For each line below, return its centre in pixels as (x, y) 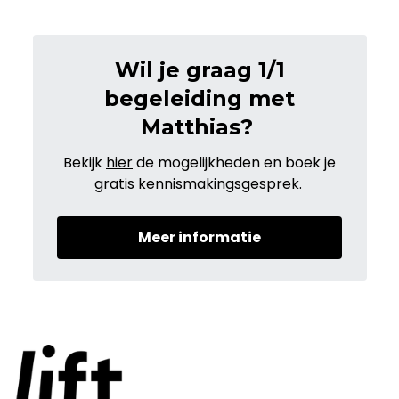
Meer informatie (199, 237)
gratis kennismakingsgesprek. (199, 184)
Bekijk (85, 163)
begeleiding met (199, 98)
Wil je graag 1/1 (199, 70)
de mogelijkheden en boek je (234, 163)
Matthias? (199, 127)
